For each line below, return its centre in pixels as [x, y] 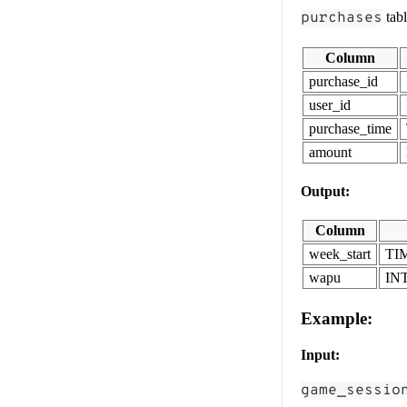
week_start [340, 253]
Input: [320, 354]
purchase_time [350, 128]
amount [330, 152]
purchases [342, 18]
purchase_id [343, 81]
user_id [330, 104]
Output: [325, 191]
